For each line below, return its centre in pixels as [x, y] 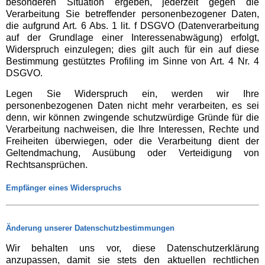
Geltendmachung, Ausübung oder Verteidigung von [132, 153]
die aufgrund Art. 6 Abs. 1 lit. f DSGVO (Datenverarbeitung [132, 25]
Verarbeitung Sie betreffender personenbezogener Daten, [132, 14]
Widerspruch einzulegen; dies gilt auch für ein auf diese [132, 49]
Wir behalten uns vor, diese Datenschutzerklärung [132, 248]
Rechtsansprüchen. [47, 165]
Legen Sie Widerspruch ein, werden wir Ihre [132, 94]
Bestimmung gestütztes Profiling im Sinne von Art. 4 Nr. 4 [132, 61]
